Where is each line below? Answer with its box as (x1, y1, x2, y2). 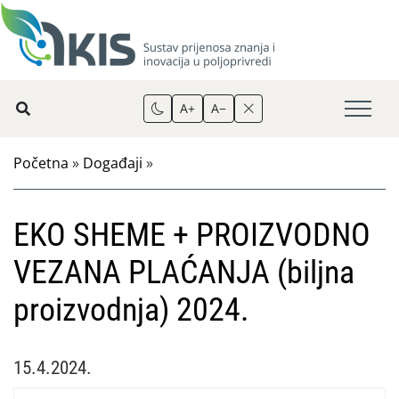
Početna (13, 153, 69, 173)
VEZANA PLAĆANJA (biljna (13, 254, 354, 291)
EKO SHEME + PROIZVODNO (13, 216, 370, 254)
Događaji (83, 153, 142, 173)
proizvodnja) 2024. (13, 291, 248, 329)
